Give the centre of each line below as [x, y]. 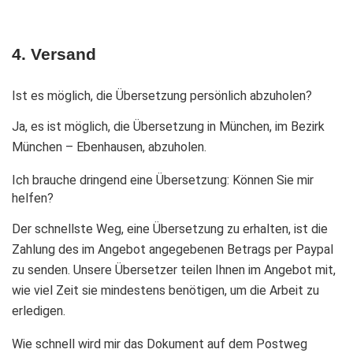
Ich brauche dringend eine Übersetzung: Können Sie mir [163, 180]
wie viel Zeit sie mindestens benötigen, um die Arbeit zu [165, 290]
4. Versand [54, 54]
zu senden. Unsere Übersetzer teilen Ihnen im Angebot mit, [174, 270]
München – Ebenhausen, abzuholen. [109, 147]
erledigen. [39, 311]
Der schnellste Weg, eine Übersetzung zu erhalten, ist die [170, 229]
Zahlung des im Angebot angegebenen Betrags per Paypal [173, 249]
